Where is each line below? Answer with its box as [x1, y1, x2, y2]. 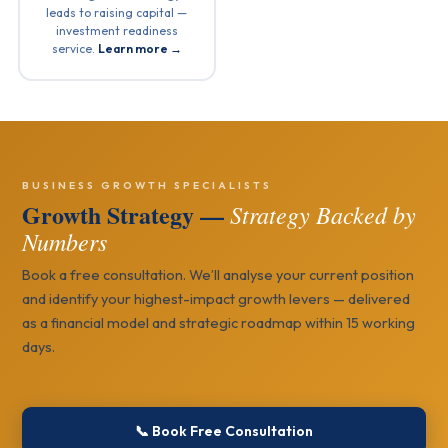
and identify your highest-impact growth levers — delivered [22, 289, 411, 308]
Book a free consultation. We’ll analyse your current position [22, 265, 415, 284]
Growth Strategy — [22, 197, 231, 232]
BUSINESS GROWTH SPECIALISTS [22, 178, 273, 192]
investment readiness [55, 22, 178, 38]
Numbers [22, 225, 108, 257]
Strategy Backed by [230, 198, 417, 230]
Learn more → [97, 40, 182, 56]
